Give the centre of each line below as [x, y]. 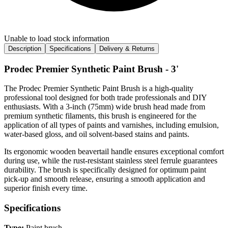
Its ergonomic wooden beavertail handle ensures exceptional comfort [114, 152]
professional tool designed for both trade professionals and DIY [105, 98]
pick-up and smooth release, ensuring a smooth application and [105, 179]
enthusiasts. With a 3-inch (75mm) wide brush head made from [105, 107]
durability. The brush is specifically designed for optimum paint [105, 170]
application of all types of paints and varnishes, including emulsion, [111, 125]
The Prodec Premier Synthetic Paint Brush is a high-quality [99, 89]
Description [25, 48]
